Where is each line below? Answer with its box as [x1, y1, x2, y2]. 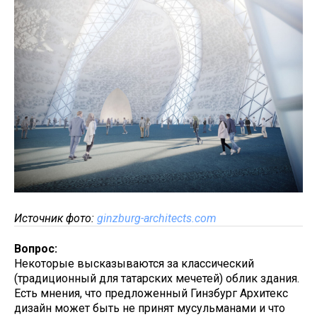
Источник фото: [14, 211, 97, 225]
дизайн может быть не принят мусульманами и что [14, 301, 285, 315]
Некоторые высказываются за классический [14, 256, 254, 270]
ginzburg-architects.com [97, 211, 217, 225]
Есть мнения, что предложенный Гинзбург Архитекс [14, 286, 288, 300]
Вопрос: [14, 241, 60, 255]
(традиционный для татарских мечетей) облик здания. [14, 271, 299, 285]
